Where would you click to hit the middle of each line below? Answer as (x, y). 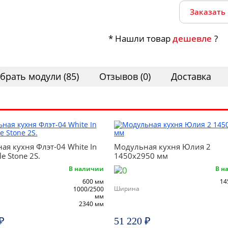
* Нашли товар (140, 38)
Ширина (127, 189)
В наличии (86, 169)
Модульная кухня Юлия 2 (162, 147)
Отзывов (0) (125, 76)
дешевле (192, 38)
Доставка (191, 76)
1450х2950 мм (141, 156)
